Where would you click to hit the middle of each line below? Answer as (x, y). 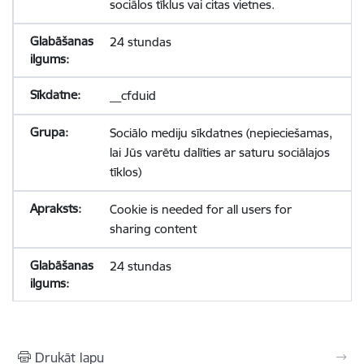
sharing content (153, 229)
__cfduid (132, 95)
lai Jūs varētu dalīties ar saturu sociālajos (219, 152)
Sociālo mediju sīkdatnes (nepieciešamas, (221, 133)
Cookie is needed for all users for (200, 209)
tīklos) (125, 172)
